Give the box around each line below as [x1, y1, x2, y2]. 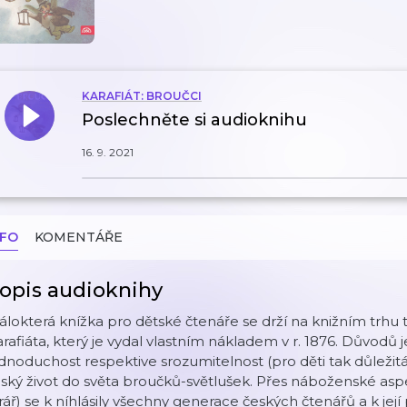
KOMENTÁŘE [35, 229, 123, 245]
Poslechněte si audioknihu [82, 110, 307, 130]
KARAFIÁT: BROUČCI [82, 89, 202, 103]
